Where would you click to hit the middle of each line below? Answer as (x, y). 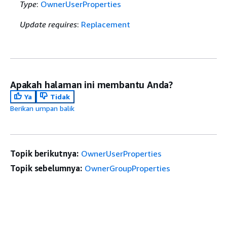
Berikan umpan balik (42, 108)
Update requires (48, 25)
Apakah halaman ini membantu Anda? (92, 85)
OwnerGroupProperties (127, 168)
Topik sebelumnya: (46, 168)
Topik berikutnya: (44, 154)
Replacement (105, 25)
